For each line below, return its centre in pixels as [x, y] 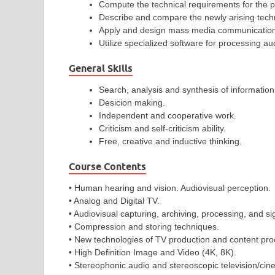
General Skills [101, 68]
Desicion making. [132, 102]
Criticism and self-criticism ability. [162, 128]
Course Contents [107, 166]
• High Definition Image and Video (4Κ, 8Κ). [153, 252]
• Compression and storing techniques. [144, 226]
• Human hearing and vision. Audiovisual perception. [170, 188]
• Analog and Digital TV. [114, 200]
